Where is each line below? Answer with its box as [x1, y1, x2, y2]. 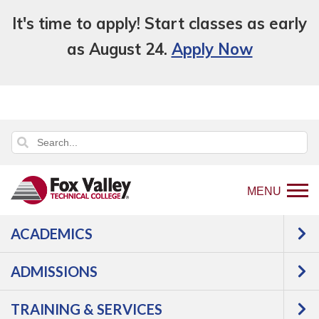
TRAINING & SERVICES [11, 300, 162, 318]
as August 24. [66, 39, 172, 59]
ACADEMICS [11, 225, 93, 242]
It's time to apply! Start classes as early [12, 14, 307, 33]
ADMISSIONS [11, 263, 98, 280]
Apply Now [171, 39, 253, 59]
